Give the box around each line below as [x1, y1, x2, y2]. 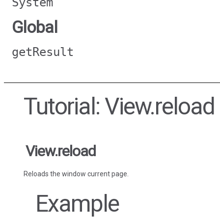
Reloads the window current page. [24, 170, 129, 178]
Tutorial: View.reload [24, 92, 215, 121]
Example [35, 190, 119, 218]
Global [12, 18, 57, 37]
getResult [12, 45, 74, 59]
